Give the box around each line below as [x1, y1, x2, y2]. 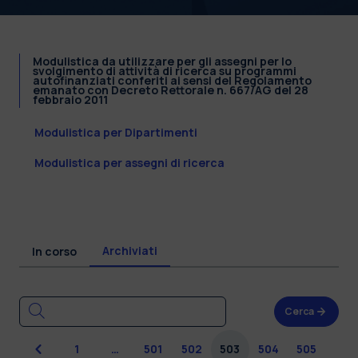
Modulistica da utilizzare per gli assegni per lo [33, 53, 292, 69]
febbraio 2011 [33, 91, 108, 107]
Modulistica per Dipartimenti [34, 124, 197, 140]
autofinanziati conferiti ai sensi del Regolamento [33, 72, 312, 88]
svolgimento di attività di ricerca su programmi [33, 62, 296, 78]
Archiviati [102, 242, 157, 258]
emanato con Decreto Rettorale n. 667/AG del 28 [33, 82, 308, 97]
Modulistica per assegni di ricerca [34, 154, 225, 170]
